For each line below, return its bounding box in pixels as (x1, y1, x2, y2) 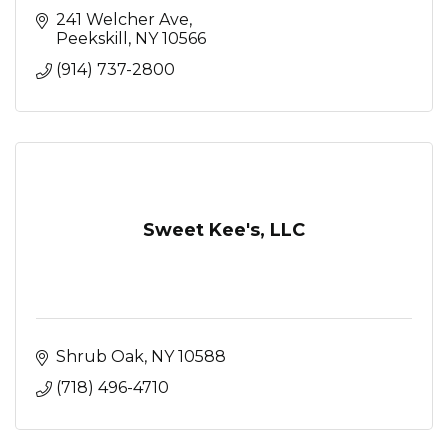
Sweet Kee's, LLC (143, 218, 305, 241)
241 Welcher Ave (56, 9, 189, 29)
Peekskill (56, 28, 128, 48)
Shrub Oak (56, 346, 144, 366)
